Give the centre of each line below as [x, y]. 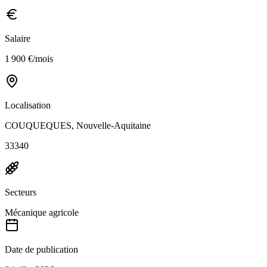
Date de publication [41, 249]
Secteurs [21, 192]
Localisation [28, 105]
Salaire [18, 38]
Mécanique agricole [42, 212]
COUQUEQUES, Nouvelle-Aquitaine [78, 125]
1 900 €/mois [29, 58]
